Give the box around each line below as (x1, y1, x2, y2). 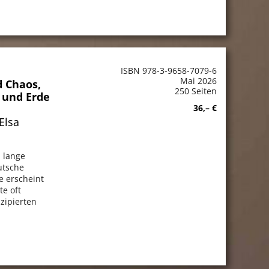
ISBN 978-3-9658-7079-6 (120, 64, 217, 76)
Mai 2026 (180, 74, 217, 86)
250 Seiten (174, 85, 217, 97)
